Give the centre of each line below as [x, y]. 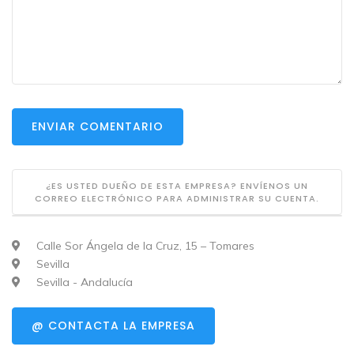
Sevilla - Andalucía [83, 282]
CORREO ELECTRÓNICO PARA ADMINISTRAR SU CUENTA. [177, 199]
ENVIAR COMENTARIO [98, 127]
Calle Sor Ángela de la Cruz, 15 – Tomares [144, 246]
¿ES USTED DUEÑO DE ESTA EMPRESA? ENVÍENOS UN [177, 186]
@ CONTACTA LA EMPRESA [113, 326]
